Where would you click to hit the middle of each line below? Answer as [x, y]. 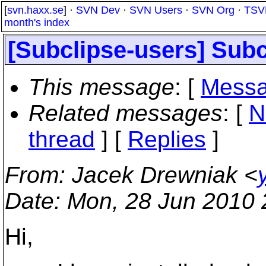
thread [62, 139]
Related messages [126, 113]
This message [102, 87]
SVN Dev [98, 10]
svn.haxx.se [35, 10]
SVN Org [213, 10]
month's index [37, 23]
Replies [167, 139]
